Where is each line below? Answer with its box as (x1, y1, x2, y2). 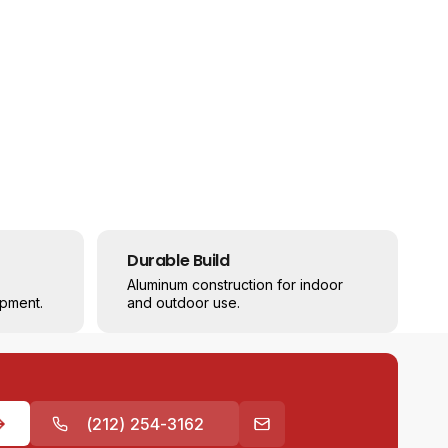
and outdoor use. (126, 294, 241, 312)
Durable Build (126, 249, 230, 273)
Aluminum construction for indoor (126, 276, 344, 294)
